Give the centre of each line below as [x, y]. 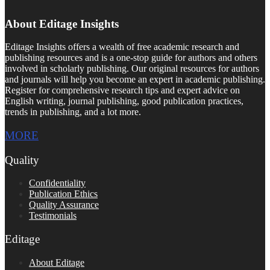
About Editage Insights [62, 24]
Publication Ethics [63, 194]
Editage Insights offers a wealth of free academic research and [122, 47]
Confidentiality [57, 183]
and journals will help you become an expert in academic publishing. [135, 80]
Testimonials [53, 216]
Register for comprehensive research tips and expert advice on [122, 90]
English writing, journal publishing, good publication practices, [124, 101]
